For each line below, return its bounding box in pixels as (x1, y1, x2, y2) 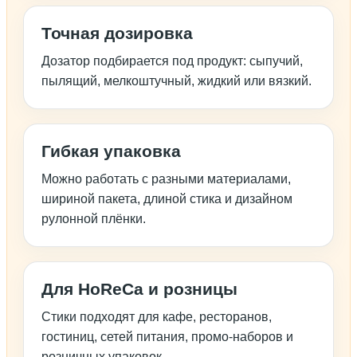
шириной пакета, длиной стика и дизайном (41, 192, 292, 206)
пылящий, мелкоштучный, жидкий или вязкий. (41, 74, 312, 88)
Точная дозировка (41, 24, 193, 43)
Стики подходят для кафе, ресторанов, (41, 310, 272, 324)
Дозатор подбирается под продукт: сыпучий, (41, 54, 303, 69)
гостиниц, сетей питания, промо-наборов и (41, 330, 293, 344)
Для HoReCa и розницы (41, 280, 237, 299)
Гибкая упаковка (41, 142, 181, 161)
